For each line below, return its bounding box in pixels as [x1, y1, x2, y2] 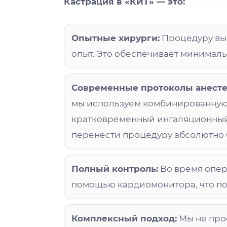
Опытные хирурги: [71, 32, 160, 43]
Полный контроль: [71, 163, 159, 174]
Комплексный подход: [71, 213, 177, 223]
